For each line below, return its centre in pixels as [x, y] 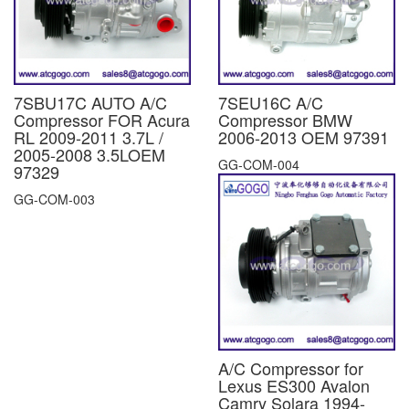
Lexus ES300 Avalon [294, 385]
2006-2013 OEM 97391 [304, 136]
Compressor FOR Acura [102, 119]
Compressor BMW [285, 119]
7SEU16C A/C [271, 102]
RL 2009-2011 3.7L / [89, 136]
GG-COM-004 [259, 164]
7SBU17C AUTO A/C [90, 102]
